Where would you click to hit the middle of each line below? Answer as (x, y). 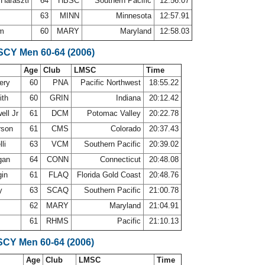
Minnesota (134, 16)
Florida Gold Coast (109, 175)
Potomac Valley (114, 113)
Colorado (126, 129)
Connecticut (120, 159)
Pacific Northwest (111, 83)
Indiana (128, 98)
